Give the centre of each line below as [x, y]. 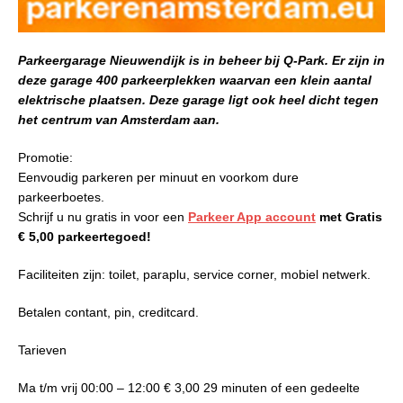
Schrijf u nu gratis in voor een [103, 217]
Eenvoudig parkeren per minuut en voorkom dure [158, 178]
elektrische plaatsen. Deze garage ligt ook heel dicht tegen [198, 100]
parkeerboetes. [61, 197]
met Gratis [349, 217]
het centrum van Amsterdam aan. [119, 120]
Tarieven [42, 350]
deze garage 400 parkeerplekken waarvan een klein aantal [195, 81]
